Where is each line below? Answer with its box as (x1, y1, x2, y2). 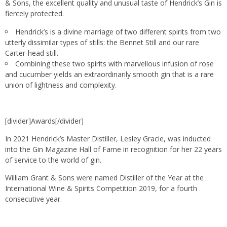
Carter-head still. (5, 48, 58, 58)
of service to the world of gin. (5, 155, 101, 165)
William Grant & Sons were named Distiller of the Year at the (5, 173, 204, 183)
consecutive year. (5, 194, 62, 204)
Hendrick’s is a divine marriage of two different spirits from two (15, 27, 221, 37)
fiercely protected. (5, 9, 64, 19)
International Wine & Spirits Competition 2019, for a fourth (5, 183, 197, 194)
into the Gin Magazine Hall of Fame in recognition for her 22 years (5, 144, 222, 155)
